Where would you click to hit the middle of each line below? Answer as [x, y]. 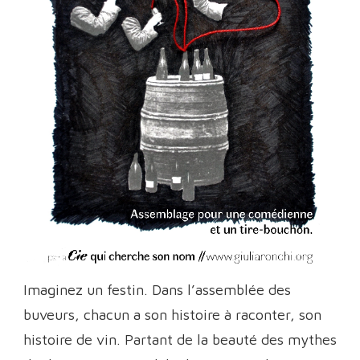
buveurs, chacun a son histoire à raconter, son [172, 314]
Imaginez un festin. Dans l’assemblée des [157, 289]
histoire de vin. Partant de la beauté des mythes [180, 339]
